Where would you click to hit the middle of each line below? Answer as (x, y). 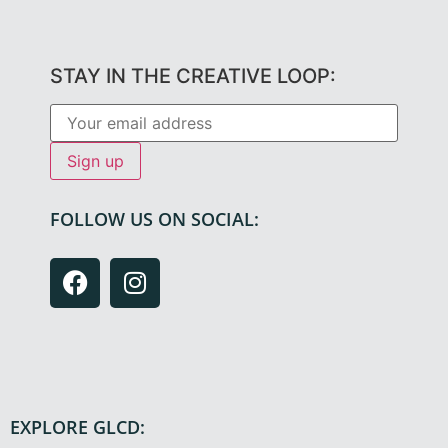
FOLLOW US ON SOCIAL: (154, 219)
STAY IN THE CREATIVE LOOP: (193, 76)
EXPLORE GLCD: (77, 426)
